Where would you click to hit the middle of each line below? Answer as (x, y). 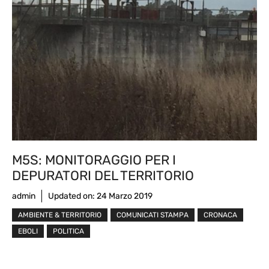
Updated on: (72, 196)
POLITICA (68, 231)
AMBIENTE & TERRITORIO (60, 215)
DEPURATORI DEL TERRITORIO (103, 175)
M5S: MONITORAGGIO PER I (94, 160)
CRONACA (220, 215)
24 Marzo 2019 (125, 196)
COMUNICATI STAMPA (153, 215)
